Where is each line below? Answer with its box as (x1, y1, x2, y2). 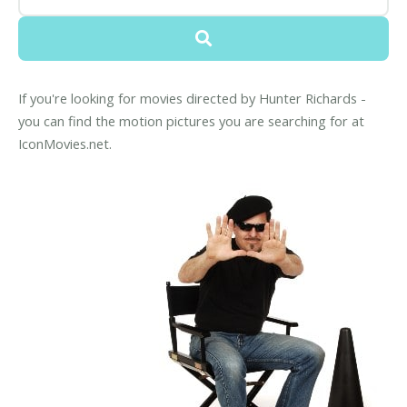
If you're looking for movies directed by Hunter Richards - (18, 89, 366, 108)
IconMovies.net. (18, 134, 112, 154)
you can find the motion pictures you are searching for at (18, 112, 364, 131)
